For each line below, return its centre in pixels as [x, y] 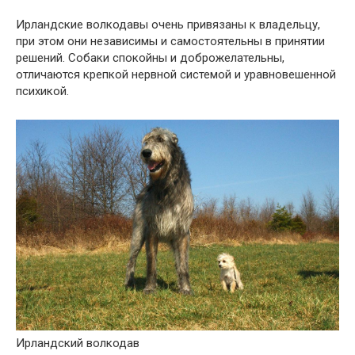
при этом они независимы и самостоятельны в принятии [170, 41]
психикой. [42, 91]
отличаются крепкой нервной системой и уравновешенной [176, 74]
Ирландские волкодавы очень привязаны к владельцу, [168, 24]
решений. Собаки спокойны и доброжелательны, [150, 57]
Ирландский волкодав [78, 343]
